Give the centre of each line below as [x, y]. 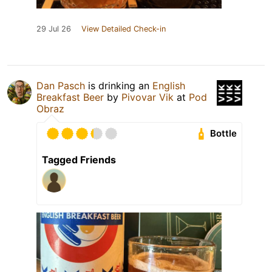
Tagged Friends [79, 159]
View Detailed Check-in [124, 29]
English [169, 85]
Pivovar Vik [148, 97]
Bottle [224, 134]
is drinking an [119, 85]
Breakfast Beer [70, 97]
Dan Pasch [61, 85]
